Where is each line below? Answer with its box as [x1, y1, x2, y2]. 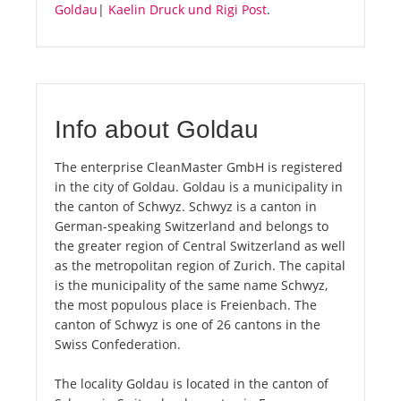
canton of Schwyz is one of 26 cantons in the [55, 316, 320, 334]
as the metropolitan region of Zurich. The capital [55, 257, 346, 275]
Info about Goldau [55, 115, 259, 144]
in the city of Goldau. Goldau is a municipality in [55, 178, 343, 196]
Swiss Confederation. [55, 336, 181, 354]
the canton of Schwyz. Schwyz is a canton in [55, 198, 317, 216]
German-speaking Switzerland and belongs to [55, 218, 328, 235]
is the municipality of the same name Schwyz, [55, 277, 328, 294]
